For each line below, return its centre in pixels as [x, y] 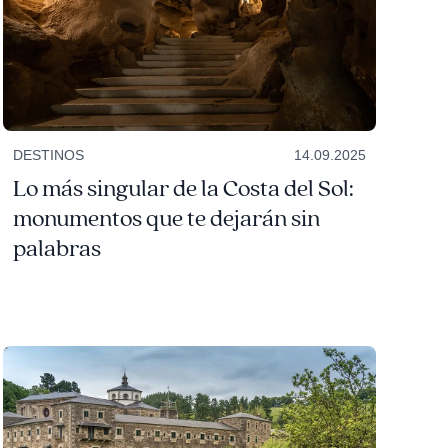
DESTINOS [48, 154]
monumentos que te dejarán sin [166, 218]
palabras [56, 248]
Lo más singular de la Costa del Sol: [183, 188]
